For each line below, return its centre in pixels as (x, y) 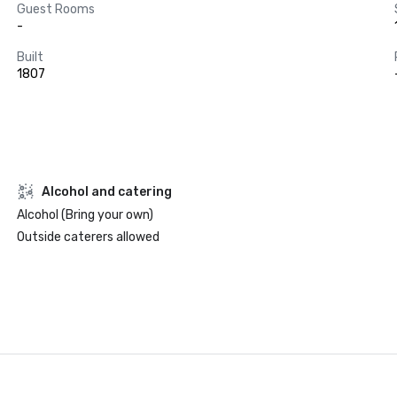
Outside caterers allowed (88, 237)
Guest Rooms (55, 9)
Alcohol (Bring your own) (85, 215)
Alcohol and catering (106, 191)
